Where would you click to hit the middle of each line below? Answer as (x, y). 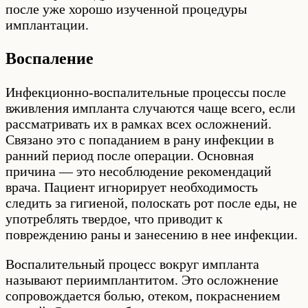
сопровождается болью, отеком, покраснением (143, 295)
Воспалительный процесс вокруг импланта (132, 264)
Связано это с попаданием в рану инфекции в (140, 139)
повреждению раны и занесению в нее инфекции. (152, 234)
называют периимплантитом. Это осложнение (142, 279)
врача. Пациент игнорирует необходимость (132, 187)
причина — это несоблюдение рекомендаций (139, 171)
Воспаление (49, 58)
